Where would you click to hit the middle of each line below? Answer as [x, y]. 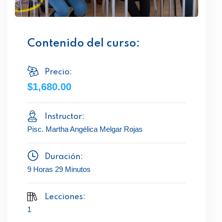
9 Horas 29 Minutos [59, 169]
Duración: [64, 157]
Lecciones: [65, 197]
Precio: [58, 72]
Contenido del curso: [83, 43]
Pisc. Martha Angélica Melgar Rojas [85, 129]
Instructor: [64, 116]
